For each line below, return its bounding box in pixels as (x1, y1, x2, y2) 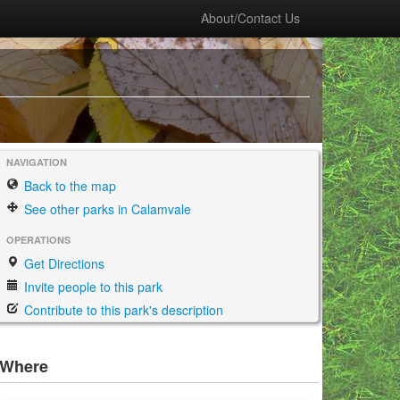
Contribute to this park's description (21, 301, 223, 319)
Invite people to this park (21, 278, 162, 296)
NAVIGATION (6, 155, 67, 169)
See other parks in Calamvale (21, 200, 191, 218)
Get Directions (21, 254, 104, 272)
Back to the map (21, 177, 116, 195)
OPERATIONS (6, 233, 71, 246)
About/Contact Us (201, 9, 300, 27)
